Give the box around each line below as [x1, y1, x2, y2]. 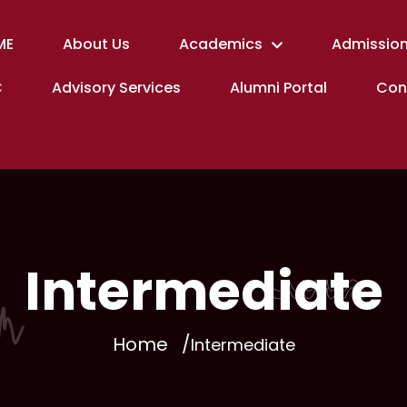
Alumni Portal [229, 77, 327, 98]
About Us [62, 34, 130, 55]
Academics [178, 34, 263, 55]
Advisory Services [51, 77, 181, 98]
